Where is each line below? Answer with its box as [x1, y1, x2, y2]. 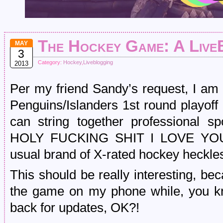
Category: [38, 59, 63, 65]
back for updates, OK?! [10, 201, 139, 215]
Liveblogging [83, 59, 113, 65]
